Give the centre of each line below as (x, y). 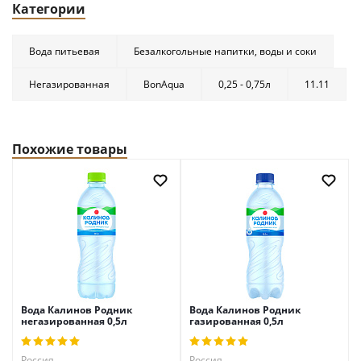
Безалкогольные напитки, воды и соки (225, 52)
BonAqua (164, 85)
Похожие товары (70, 149)
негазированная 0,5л (74, 322)
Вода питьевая (64, 52)
